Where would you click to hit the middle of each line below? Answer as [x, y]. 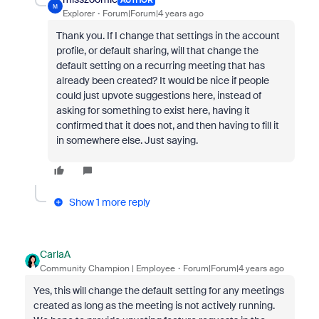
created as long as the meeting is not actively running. [154, 306]
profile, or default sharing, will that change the [157, 51]
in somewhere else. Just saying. [128, 141]
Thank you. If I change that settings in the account [168, 36]
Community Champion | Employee [107, 269]
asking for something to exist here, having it [153, 111]
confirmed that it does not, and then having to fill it [167, 126]
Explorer [78, 14]
